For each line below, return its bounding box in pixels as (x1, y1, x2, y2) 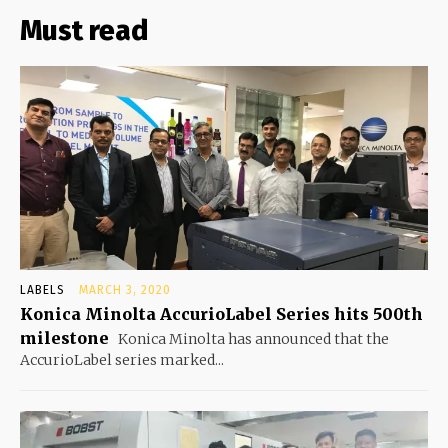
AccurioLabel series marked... (20, 351, 224, 370)
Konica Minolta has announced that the (115, 330, 389, 349)
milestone (20, 328, 109, 349)
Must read (20, 14, 148, 48)
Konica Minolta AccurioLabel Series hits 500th (20, 304, 423, 325)
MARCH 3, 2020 (79, 283, 171, 298)
